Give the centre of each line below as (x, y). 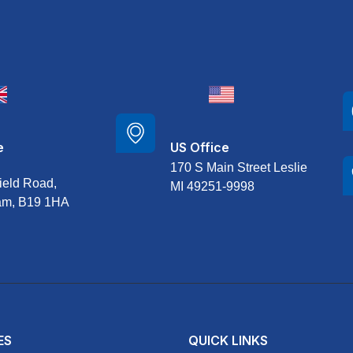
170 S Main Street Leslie (239, 167)
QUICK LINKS (228, 340)
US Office (200, 147)
